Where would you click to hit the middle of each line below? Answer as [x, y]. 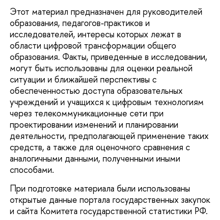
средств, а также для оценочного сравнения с [100, 147]
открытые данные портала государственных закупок [110, 199]
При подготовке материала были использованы [100, 188]
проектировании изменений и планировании [94, 125]
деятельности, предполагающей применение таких [109, 136]
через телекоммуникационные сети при [87, 113]
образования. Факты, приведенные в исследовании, [109, 57]
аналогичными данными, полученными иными [95, 159]
